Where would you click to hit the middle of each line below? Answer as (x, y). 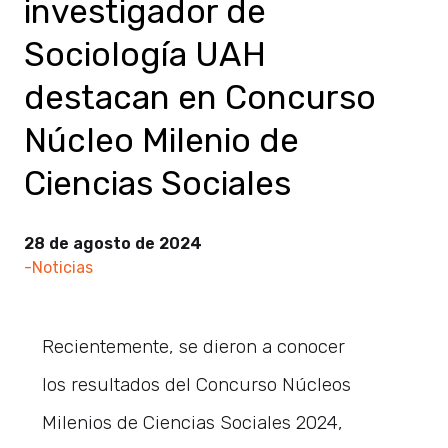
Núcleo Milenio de (161, 140)
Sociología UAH (145, 54)
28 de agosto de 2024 (113, 243)
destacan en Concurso (200, 97)
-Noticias (58, 267)
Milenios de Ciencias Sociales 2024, (193, 422)
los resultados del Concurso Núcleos (197, 384)
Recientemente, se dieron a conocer (194, 346)
